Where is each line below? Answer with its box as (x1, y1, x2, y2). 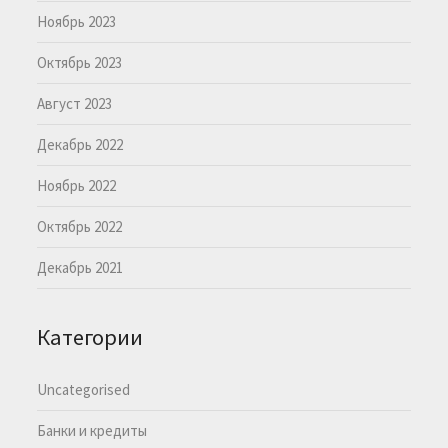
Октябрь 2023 (37, 52, 123, 72)
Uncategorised (37, 379, 131, 399)
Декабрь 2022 (37, 134, 124, 154)
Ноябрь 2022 (37, 175, 117, 195)
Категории (37, 322, 144, 351)
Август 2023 (37, 93, 113, 113)
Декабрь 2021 (37, 257, 124, 277)
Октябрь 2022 (37, 216, 123, 236)
